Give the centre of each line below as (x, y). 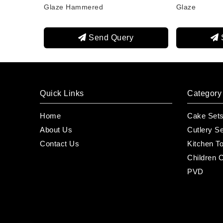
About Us (56, 129)
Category (204, 93)
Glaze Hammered (73, 7)
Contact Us (59, 143)
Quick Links (62, 93)
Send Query (110, 37)
